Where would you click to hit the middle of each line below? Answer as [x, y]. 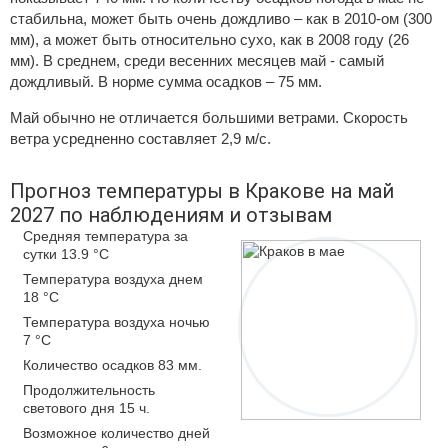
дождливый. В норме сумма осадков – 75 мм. [166, 81]
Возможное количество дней [116, 433]
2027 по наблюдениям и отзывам [171, 215]
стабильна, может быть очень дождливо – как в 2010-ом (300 [221, 18]
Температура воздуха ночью [116, 322]
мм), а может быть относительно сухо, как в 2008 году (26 [209, 39]
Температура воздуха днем [113, 279]
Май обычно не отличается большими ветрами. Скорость [209, 117]
